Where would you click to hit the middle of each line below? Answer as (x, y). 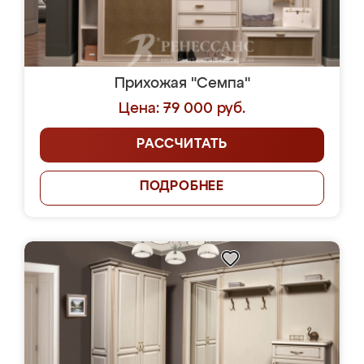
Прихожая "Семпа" (182, 84)
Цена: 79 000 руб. (182, 109)
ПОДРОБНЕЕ (182, 187)
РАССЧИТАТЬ (182, 145)
